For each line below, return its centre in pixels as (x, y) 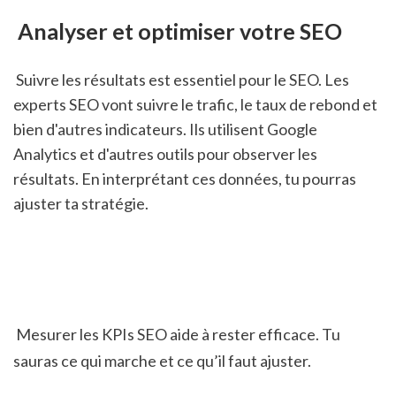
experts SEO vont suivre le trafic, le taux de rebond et (195, 105)
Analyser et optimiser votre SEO (180, 30)
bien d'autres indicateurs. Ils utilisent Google (165, 129)
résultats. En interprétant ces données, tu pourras (185, 179)
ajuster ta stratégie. (81, 204)
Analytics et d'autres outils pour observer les (165, 154)
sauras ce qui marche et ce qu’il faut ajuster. (162, 361)
